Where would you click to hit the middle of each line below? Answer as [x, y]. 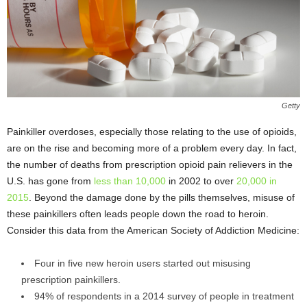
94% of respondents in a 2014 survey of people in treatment [164, 296]
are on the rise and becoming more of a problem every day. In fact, [152, 148]
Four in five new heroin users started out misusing [143, 263]
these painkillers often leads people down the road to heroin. [138, 214]
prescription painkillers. [71, 280]
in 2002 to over [201, 181]
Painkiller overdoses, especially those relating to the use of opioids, [152, 132]
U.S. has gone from [50, 181]
